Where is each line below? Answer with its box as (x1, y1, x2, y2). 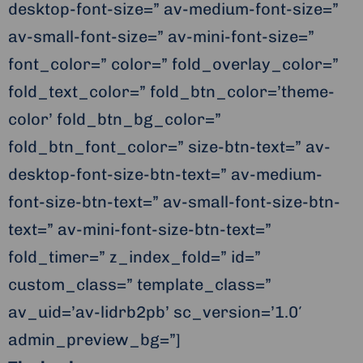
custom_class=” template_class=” (8, 275, 271, 295)
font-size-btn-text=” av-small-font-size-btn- (8, 192, 340, 212)
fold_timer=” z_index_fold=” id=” (8, 247, 261, 267)
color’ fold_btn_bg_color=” (8, 109, 221, 130)
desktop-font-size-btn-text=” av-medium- (8, 164, 322, 185)
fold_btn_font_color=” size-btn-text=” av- (8, 137, 331, 157)
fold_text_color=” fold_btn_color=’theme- (8, 82, 335, 102)
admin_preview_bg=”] (8, 330, 181, 350)
